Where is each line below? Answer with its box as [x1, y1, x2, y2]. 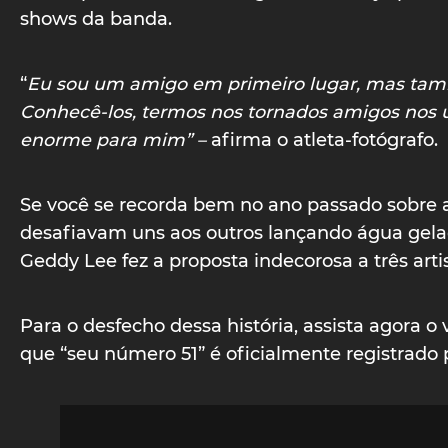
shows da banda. [20, 7, 172, 29]
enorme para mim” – [20, 128, 211, 150]
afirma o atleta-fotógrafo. [211, 128, 443, 150]
